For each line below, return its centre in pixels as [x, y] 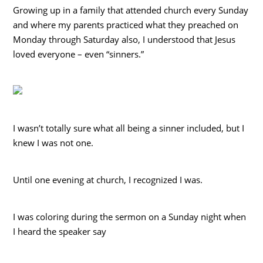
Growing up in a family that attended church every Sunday [131, 10]
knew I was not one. [53, 142]
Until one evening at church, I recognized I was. [108, 179]
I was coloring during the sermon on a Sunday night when [130, 216]
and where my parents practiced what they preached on [126, 24]
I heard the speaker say [60, 231]
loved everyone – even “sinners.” [79, 54]
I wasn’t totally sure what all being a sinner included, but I [129, 128]
